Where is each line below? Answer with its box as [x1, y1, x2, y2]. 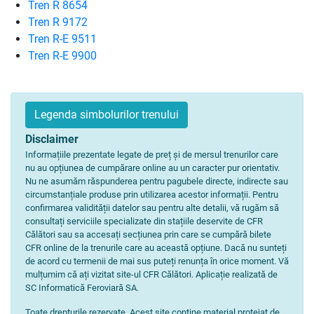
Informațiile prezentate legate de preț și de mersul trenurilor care [25, 149, 278, 160]
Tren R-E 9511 [28, 32, 97, 46]
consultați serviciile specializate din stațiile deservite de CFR [25, 216, 263, 226]
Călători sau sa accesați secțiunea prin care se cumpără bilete [25, 229, 271, 240]
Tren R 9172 [28, 15, 88, 29]
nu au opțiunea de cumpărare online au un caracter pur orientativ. [25, 163, 280, 173]
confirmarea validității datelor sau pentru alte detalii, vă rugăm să [25, 203, 279, 213]
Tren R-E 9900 [28, 49, 97, 62]
